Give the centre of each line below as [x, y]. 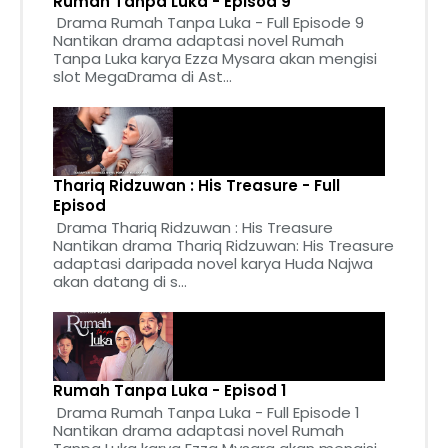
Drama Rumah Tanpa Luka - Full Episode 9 [208, 23]
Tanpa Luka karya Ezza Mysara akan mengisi [215, 59]
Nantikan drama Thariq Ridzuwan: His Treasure [223, 246]
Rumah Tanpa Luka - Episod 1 [169, 391]
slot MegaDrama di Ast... [142, 77]
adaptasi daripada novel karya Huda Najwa [213, 264]
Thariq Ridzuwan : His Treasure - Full [196, 186]
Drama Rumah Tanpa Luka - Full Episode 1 [206, 413]
